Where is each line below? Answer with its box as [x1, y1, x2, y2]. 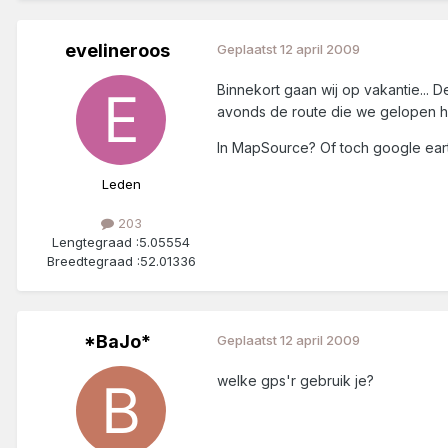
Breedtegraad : [46, 253, 140, 270]
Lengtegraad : [52, 234, 139, 251]
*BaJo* [83, 331, 151, 353]
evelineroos [64, 40, 170, 62]
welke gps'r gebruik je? [217, 372, 374, 390]
